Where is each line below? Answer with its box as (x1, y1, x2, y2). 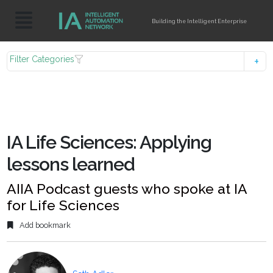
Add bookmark (18, 221, 71, 230)
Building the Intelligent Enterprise (152, 17, 247, 24)
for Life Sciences (7, 197, 120, 213)
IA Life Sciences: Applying (7, 132, 212, 153)
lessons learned (7, 154, 135, 175)
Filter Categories (10, 54, 75, 64)
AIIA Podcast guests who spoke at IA (7, 180, 247, 197)
